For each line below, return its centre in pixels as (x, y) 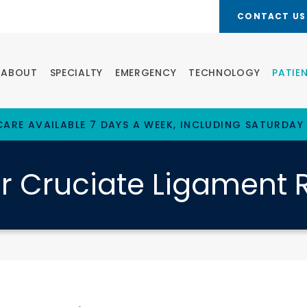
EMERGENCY (146, 73)
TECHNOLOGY (224, 73)
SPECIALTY (76, 73)
